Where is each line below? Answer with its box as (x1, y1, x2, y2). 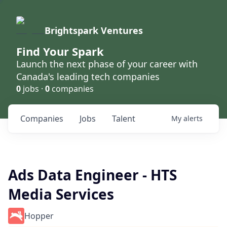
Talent (112, 113, 135, 124)
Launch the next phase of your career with (16, 58, 198, 70)
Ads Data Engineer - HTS (8, 165, 177, 184)
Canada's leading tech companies (16, 70, 160, 83)
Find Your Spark (16, 44, 104, 59)
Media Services (8, 184, 114, 204)
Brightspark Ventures (45, 24, 143, 36)
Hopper (24, 210, 54, 221)
